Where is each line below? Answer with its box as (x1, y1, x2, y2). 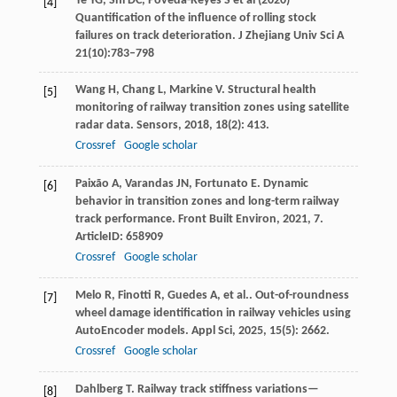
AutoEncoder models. (74, 324, 191, 339)
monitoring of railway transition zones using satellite (74, 101, 349, 115)
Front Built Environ (177, 213, 276, 227)
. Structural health (221, 83, 316, 97)
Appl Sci (191, 324, 232, 339)
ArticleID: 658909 (74, 230, 163, 245)
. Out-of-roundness (248, 289, 349, 303)
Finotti (117, 289, 152, 303)
